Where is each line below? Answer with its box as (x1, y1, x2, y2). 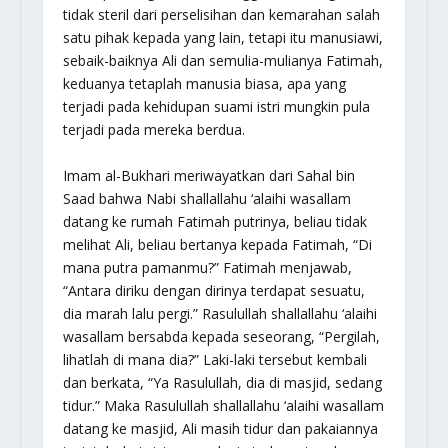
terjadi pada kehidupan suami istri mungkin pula (62, 97, 370, 117)
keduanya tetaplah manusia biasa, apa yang (62, 74, 346, 94)
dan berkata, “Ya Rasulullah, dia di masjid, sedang (62, 372, 382, 392)
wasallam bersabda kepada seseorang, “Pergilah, (62, 326, 380, 346)
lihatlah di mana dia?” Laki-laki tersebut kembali (62, 349, 367, 369)
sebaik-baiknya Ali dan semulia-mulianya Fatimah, (62, 51, 383, 71)
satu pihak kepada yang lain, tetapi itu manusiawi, (62, 28, 383, 48)
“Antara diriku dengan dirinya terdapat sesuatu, (62, 280, 365, 300)
